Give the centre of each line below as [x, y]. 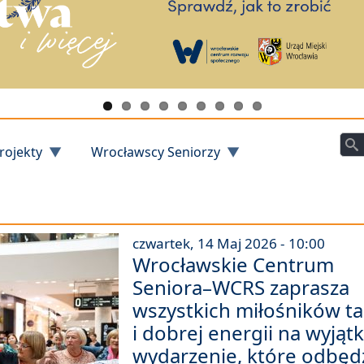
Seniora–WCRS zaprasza [241, 288]
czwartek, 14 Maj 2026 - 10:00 [229, 244]
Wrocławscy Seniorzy [156, 152]
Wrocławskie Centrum [234, 265]
